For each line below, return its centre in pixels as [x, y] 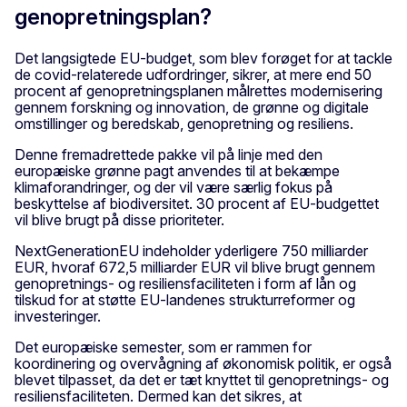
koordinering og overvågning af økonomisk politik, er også [203, 364]
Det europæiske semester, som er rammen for [163, 347]
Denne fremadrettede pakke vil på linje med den [169, 155]
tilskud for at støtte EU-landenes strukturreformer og [185, 300]
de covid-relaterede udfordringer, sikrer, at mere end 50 [193, 75]
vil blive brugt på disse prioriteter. [119, 220]
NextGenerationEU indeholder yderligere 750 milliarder [191, 251]
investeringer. [58, 317]
